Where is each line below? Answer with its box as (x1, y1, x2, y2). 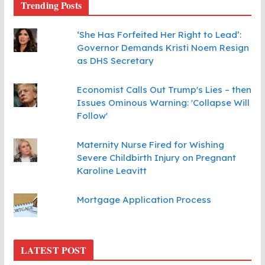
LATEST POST (20, 243, 87, 257)
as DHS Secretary (76, 55, 154, 67)
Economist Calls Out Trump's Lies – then (76, 84, 251, 96)
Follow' (76, 110, 108, 122)
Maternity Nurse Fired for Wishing (76, 139, 224, 151)
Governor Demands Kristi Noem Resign (76, 42, 249, 54)
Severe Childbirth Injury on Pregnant (76, 152, 236, 164)
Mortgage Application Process (76, 194, 211, 206)
